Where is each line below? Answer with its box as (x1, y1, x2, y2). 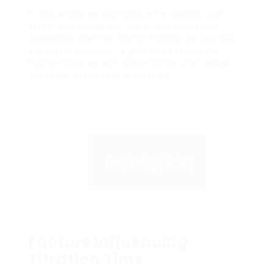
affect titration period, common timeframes (28, 21, 219, 31)
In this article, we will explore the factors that (28, 9, 223, 19)
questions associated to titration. (28, 70, 171, 80)
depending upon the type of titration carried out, (28, 33, 237, 43)
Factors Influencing (28, 231, 188, 252)
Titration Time (28, 248, 145, 269)
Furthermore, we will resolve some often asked (28, 57, 231, 68)
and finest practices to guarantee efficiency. (28, 45, 220, 56)
